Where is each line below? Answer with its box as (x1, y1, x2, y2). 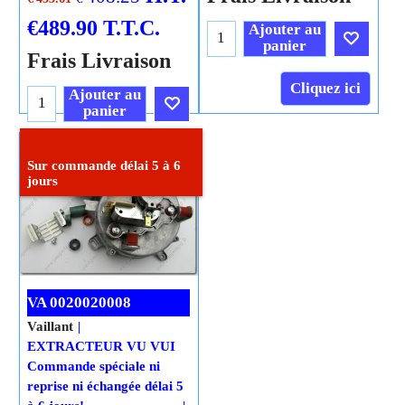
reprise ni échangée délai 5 (27, 378, 184, 393)
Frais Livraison (27, 47, 171, 72)
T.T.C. (103, 14, 160, 40)
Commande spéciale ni (27, 358, 160, 373)
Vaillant (27, 318, 73, 334)
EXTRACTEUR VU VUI (27, 338, 175, 353)
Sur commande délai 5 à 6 (27, 157, 181, 173)
